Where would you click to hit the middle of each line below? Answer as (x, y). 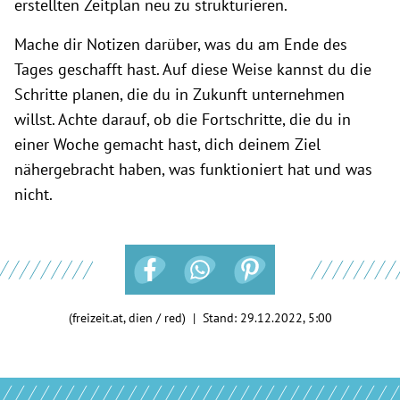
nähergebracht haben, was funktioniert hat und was (193, 169)
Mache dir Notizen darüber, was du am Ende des (181, 44)
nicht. (33, 194)
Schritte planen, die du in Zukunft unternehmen (179, 94)
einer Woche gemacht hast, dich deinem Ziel (167, 144)
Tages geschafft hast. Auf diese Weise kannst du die (193, 69)
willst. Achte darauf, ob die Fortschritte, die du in (183, 119)
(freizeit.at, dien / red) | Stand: (154, 317)
